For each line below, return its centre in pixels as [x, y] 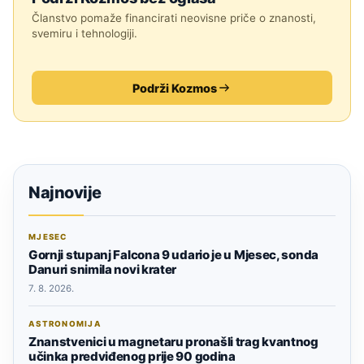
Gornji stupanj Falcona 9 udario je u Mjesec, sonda [173, 255]
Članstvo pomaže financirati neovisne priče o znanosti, [174, 18]
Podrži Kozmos [175, 88]
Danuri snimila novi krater [103, 270]
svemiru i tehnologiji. [84, 34]
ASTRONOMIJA [65, 324]
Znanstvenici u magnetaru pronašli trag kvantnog [173, 342]
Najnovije [65, 193]
